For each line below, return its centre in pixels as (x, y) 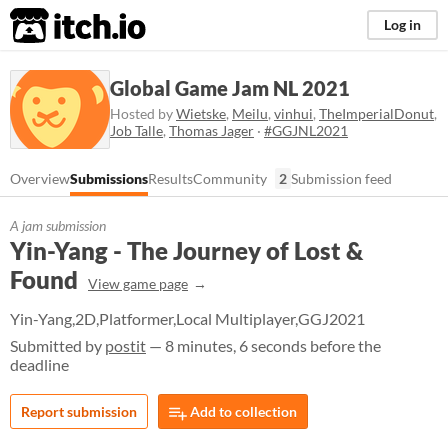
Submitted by (57, 345)
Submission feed (341, 178)
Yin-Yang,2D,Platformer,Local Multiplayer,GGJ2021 (187, 318)
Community (230, 178)
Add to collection (242, 411)
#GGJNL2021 (306, 130)
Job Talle (136, 130)
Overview (40, 178)
